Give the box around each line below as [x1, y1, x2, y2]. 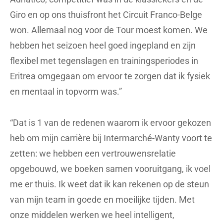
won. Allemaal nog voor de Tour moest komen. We [10, 24, 208, 35]
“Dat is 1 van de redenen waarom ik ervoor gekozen [10, 117, 211, 128]
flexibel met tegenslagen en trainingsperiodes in [10, 55, 198, 66]
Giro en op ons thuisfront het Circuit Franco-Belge [10, 9, 202, 20]
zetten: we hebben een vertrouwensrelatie [10, 148, 176, 159]
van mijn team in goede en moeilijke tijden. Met [10, 194, 195, 205]
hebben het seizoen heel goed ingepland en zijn [10, 40, 196, 51]
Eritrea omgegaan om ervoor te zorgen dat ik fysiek [10, 70, 210, 81]
